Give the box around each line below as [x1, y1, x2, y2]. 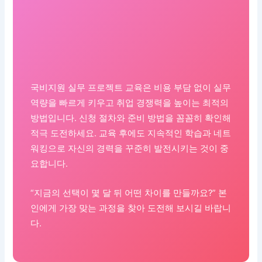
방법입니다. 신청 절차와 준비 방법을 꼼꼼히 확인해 [30, 113, 232, 124]
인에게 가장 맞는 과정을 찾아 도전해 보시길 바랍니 [30, 202, 232, 213]
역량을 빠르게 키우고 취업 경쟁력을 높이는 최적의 [30, 98, 229, 109]
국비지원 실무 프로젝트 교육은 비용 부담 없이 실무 [30, 82, 232, 94]
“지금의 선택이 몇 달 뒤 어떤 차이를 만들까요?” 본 [30, 187, 227, 198]
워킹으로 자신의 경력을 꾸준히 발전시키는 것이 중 [30, 143, 229, 154]
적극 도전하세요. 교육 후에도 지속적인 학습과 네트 [30, 128, 232, 139]
